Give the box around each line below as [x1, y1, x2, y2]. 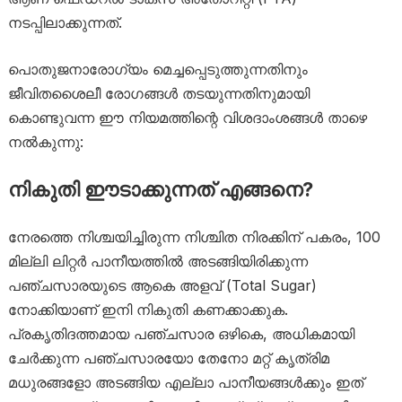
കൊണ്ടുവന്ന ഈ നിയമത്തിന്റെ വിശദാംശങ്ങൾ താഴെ [7, 109, 367, 127]
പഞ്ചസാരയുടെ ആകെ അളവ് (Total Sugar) [7, 276, 317, 294]
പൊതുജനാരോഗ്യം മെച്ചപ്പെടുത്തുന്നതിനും [7, 60, 308, 78]
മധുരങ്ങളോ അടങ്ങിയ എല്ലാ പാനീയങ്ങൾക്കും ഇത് [7, 373, 363, 391]
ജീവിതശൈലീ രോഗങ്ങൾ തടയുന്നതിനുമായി [7, 84, 310, 102]
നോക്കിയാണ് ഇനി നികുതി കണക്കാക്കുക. [7, 301, 288, 319]
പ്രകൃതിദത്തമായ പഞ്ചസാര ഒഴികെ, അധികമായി [7, 325, 354, 343]
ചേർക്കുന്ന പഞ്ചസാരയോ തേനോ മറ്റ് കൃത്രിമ [7, 349, 329, 367]
